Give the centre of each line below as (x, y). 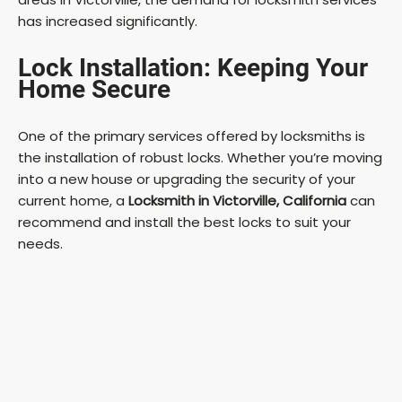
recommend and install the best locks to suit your (184, 222)
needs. (40, 243)
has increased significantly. (108, 21)
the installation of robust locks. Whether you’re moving (200, 157)
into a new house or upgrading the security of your (187, 179)
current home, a (73, 200)
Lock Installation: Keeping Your (193, 67)
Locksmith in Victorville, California (237, 200)
